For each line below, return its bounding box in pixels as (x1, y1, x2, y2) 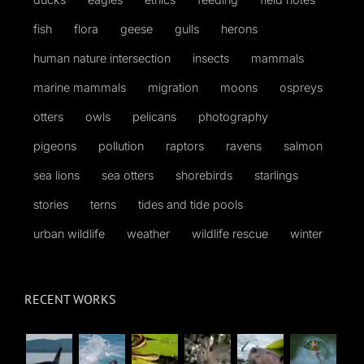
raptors (166, 138, 204, 153)
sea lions (33, 167, 80, 182)
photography (198, 109, 268, 123)
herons (221, 21, 258, 36)
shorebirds (175, 167, 232, 182)
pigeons (33, 138, 76, 153)
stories (33, 197, 68, 211)
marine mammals (33, 80, 126, 94)
